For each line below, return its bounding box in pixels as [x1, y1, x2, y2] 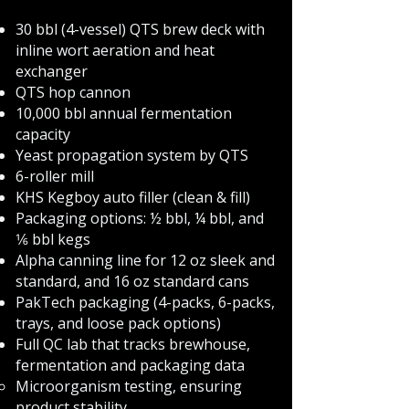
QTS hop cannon [16, 82, 131, 102]
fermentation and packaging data [16, 355, 245, 375]
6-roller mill [16, 166, 103, 186]
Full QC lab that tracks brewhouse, [16, 334, 250, 354]
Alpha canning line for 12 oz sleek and [16, 250, 275, 270]
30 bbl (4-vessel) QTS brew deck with [16, 19, 265, 39]
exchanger [16, 61, 88, 81]
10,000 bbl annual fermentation [16, 103, 232, 123]
